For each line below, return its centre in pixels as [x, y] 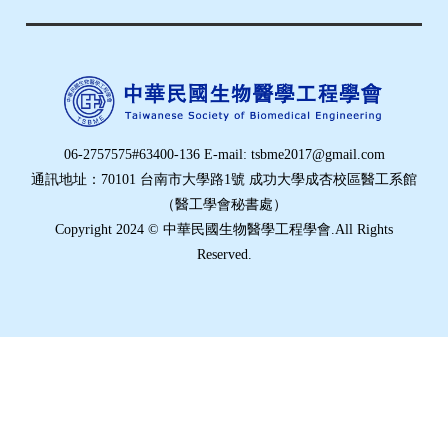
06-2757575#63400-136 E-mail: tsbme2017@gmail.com [224, 154]
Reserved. [224, 254]
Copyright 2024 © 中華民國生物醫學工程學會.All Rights [224, 229]
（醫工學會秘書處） [224, 204]
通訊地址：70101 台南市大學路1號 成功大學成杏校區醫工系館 [224, 179]
